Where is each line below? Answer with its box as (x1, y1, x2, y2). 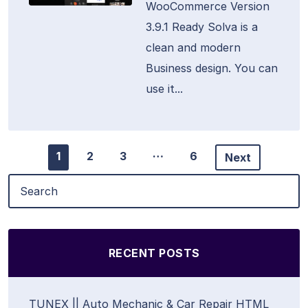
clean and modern (146, 41, 241, 54)
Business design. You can (146, 61, 278, 75)
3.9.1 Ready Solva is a (146, 20, 258, 34)
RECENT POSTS (108, 246, 200, 260)
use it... (146, 82, 183, 96)
